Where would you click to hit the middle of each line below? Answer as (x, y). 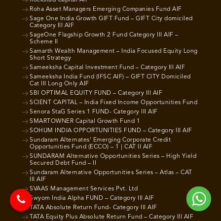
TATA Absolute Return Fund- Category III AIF (93, 208)
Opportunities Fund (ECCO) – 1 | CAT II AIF (91, 147)
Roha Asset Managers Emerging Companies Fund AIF (106, 10)
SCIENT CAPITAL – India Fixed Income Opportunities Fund (113, 103)
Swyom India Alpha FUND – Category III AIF (92, 199)
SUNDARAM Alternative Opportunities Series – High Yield (113, 157)
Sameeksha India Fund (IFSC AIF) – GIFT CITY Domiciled (110, 77)
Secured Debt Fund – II (63, 164)
